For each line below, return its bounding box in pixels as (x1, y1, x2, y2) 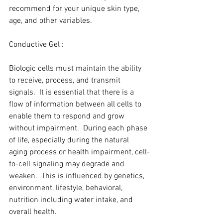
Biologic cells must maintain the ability (9, 64, 143, 74)
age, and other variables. (9, 16, 92, 26)
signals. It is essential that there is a (9, 88, 136, 98)
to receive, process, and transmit (9, 76, 122, 86)
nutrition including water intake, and (9, 195, 135, 206)
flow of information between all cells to (9, 100, 143, 110)
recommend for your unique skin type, (9, 4, 141, 14)
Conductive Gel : (9, 40, 64, 50)
